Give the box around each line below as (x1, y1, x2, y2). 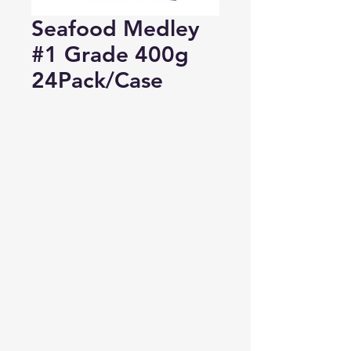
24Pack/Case (31, 66, 163, 93)
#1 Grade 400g (31, 40, 189, 67)
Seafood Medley (31, 14, 200, 42)
